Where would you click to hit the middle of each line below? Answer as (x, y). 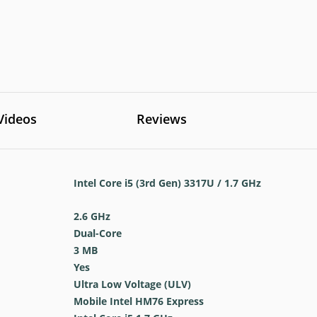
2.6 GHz (92, 216)
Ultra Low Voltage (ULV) (132, 284)
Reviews (162, 119)
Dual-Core (97, 233)
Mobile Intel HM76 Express (138, 301)
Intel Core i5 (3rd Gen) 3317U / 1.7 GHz (167, 183)
